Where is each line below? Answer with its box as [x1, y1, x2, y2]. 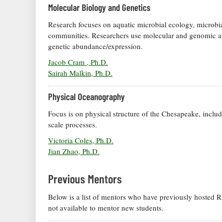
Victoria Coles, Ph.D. [48, 135, 113, 146]
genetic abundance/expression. [48, 41, 143, 51]
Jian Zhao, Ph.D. [48, 146, 100, 157]
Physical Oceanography [48, 91, 125, 103]
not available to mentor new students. [48, 203, 164, 213]
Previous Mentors [48, 171, 122, 186]
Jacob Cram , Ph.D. [48, 56, 108, 67]
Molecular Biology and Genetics [48, 1, 150, 13]
